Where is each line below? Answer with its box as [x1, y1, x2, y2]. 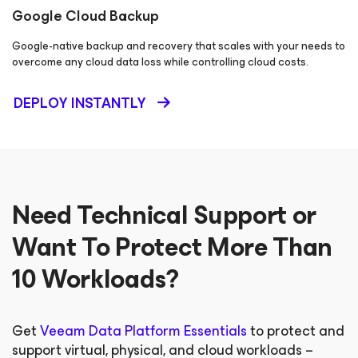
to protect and [247, 319, 344, 343]
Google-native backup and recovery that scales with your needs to [12, 37, 345, 55]
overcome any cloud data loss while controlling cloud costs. [12, 53, 308, 71]
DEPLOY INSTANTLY [14, 91, 146, 115]
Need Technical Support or [12, 194, 316, 237]
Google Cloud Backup [12, 4, 159, 28]
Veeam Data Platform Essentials [40, 319, 247, 343]
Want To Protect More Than [12, 226, 332, 268]
